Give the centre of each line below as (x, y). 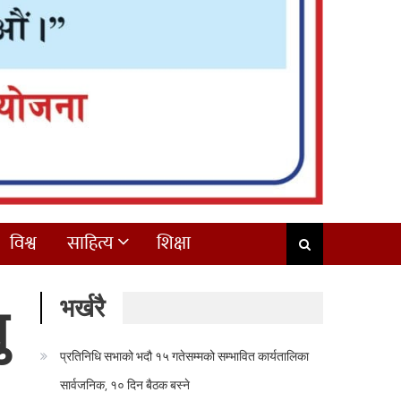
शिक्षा (174, 243)
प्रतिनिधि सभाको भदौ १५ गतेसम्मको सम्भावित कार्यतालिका (185, 355)
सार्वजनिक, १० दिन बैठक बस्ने (125, 384)
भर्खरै (83, 307)
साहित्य (90, 243)
